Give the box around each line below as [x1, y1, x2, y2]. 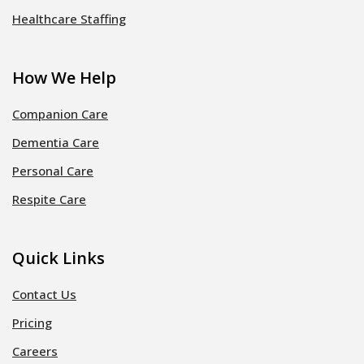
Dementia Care [12, 134, 99, 151]
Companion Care [12, 106, 108, 123]
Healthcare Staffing [12, 11, 126, 28]
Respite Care [12, 191, 86, 208]
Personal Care [12, 162, 93, 180]
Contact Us [12, 286, 76, 303]
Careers [12, 343, 58, 360]
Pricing [12, 314, 52, 331]
